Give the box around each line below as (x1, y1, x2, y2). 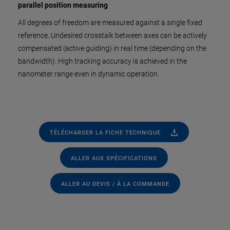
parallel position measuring (18, 1, 108, 9)
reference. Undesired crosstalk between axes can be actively (18, 31, 207, 40)
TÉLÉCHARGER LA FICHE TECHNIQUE (49, 129, 161, 136)
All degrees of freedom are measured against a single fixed (18, 18, 202, 27)
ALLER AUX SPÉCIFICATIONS (70, 155, 157, 162)
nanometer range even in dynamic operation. (18, 70, 159, 78)
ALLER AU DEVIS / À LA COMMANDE (61, 180, 169, 187)
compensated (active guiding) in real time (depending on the (18, 44, 206, 52)
